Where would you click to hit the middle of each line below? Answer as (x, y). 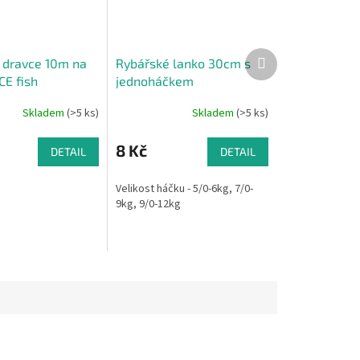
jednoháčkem (155, 80)
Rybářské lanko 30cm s (184, 63)
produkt (284, 70)
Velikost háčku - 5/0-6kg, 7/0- (185, 188)
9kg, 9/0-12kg (149, 204)
